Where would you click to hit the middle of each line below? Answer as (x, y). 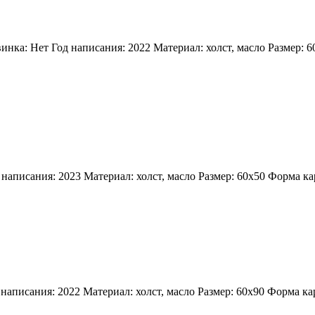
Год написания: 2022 (101, 48)
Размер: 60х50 (232, 176)
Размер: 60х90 (231, 292)
